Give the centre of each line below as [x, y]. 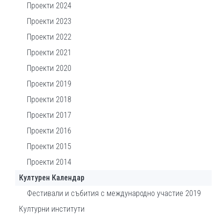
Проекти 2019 [49, 84]
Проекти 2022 [49, 37]
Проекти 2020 [49, 68]
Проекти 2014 [49, 162]
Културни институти [52, 209]
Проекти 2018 [49, 99]
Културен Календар [52, 178]
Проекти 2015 [49, 146]
